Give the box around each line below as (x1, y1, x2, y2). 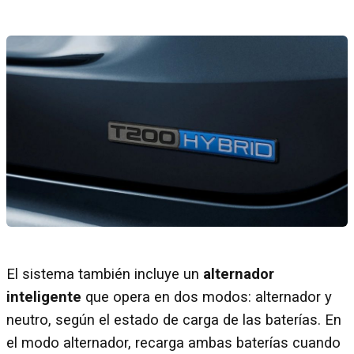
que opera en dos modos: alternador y (81, 288, 332, 307)
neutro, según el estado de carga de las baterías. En (6, 311, 341, 330)
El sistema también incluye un (6, 265, 203, 284)
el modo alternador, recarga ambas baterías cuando (6, 334, 341, 352)
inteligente (6, 288, 81, 307)
